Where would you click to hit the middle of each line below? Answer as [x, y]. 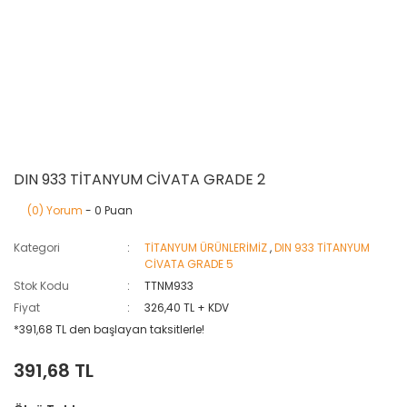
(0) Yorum [55, 210]
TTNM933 [169, 286]
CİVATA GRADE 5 [189, 264]
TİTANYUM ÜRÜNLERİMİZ [206, 248]
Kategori [37, 248]
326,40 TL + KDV [187, 308]
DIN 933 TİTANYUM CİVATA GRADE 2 [139, 179]
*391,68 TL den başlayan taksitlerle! [109, 329]
